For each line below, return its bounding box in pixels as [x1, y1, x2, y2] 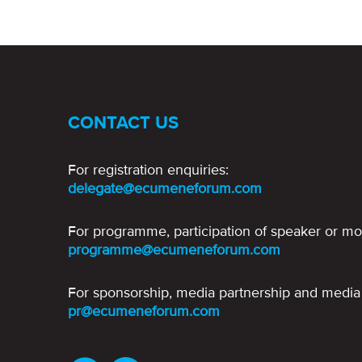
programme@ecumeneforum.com [68, 241, 280, 259]
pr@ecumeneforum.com [68, 302, 220, 320]
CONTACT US [68, 112, 179, 134]
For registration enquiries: [68, 161, 229, 179]
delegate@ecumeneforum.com [68, 179, 262, 197]
